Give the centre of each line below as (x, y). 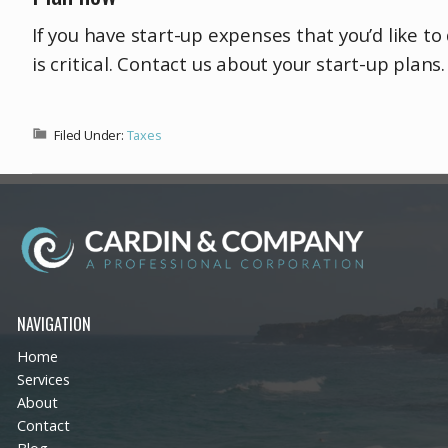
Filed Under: (90, 135)
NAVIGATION (54, 324)
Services (43, 380)
